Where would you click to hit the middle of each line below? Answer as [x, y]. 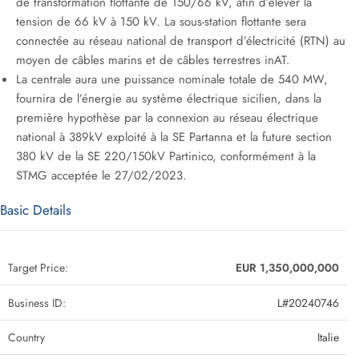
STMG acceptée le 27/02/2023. [101, 175]
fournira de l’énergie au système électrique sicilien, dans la [169, 99]
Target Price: [38, 268]
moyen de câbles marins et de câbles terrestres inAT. [153, 60]
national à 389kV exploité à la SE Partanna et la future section [174, 137]
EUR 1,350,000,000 [287, 268]
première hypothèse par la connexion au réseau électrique [167, 118]
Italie [328, 337]
